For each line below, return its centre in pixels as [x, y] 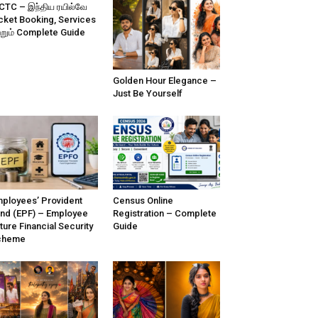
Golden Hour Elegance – [164, 81]
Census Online [143, 201]
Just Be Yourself [147, 94]
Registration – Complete [164, 214]
